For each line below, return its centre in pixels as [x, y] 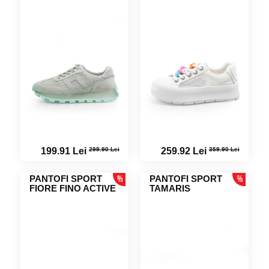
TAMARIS [170, 188]
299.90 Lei [104, 149]
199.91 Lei [65, 151]
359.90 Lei [224, 149]
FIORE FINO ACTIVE [73, 188]
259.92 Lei [185, 151]
